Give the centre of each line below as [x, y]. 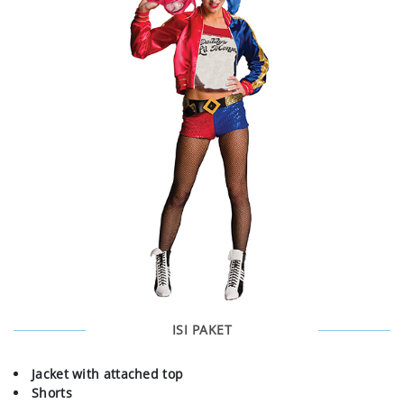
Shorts [52, 393]
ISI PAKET [202, 330]
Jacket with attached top [108, 374]
